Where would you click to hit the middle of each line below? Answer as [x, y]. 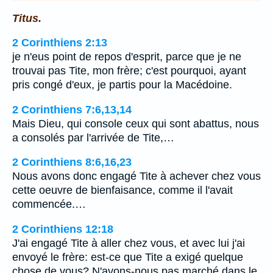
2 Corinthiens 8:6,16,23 [72, 162]
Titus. [27, 18]
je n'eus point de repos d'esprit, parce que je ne [127, 57]
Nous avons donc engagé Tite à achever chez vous [136, 176]
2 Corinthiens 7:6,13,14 [72, 109]
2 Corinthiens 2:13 [60, 43]
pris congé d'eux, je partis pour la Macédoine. [122, 85]
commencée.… [49, 204]
